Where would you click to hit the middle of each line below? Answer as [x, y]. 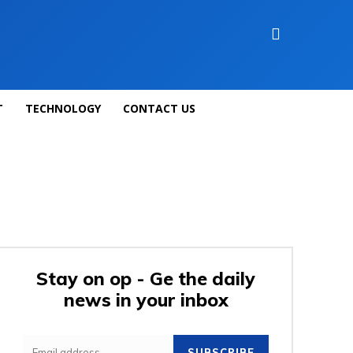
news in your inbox [146, 300]
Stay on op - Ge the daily [146, 279]
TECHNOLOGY [63, 108]
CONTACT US [159, 108]
